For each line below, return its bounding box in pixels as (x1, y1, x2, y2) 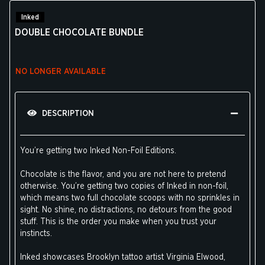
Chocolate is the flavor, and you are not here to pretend (20, 170, 226, 179)
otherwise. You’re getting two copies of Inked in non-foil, (20, 182, 228, 190)
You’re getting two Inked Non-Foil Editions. (20, 147, 176, 155)
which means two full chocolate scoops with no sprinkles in (20, 194, 240, 202)
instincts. (20, 230, 52, 238)
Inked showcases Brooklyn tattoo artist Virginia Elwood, (20, 253, 225, 261)
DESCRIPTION (40, 109, 94, 118)
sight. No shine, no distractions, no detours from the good (20, 206, 232, 214)
